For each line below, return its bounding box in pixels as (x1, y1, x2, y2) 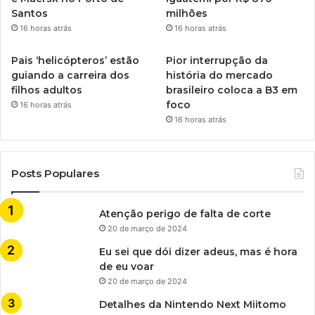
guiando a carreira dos (11, 68, 129, 82)
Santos (11, 6, 48, 20)
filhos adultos (11, 83, 82, 96)
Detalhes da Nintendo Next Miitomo (99, 297, 286, 311)
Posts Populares (11, 166, 99, 180)
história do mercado (166, 68, 274, 82)
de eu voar (99, 259, 154, 273)
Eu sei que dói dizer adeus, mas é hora (99, 245, 297, 258)
